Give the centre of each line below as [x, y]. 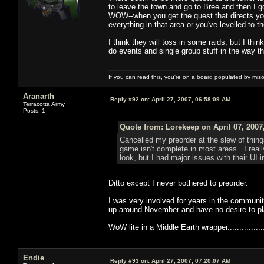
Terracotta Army [44, 104]
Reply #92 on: [130, 99]
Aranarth [39, 96]
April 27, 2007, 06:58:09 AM [190, 99]
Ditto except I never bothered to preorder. [178, 183]
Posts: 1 [34, 110]
